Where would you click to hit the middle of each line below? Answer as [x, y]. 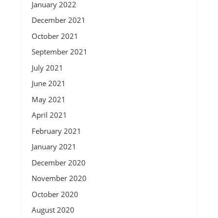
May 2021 [48, 99]
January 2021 [54, 146]
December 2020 [58, 162]
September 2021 [59, 52]
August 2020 [53, 210]
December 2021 [58, 20]
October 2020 [55, 194]
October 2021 [55, 36]
